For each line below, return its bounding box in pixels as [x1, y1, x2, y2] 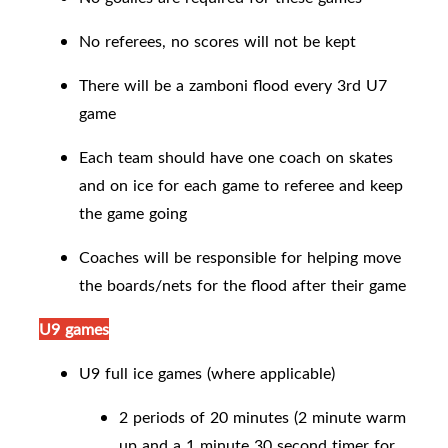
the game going [79, 202, 187, 225]
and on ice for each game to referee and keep [79, 174, 403, 197]
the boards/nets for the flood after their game [79, 274, 406, 297]
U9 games [39, 318, 109, 341]
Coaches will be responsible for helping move [79, 246, 401, 269]
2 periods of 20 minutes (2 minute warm [119, 406, 406, 429]
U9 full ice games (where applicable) [79, 362, 335, 385]
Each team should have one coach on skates [79, 146, 393, 169]
